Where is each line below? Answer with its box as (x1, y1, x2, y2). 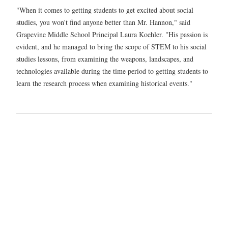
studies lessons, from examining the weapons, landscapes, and (16, 54, 193, 64)
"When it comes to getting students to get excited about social (16, 5, 193, 15)
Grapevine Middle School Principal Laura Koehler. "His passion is (16, 30, 208, 40)
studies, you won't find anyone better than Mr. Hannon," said (16, 17, 190, 27)
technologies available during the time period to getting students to (16, 66, 208, 76)
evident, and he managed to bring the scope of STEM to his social (16, 42, 207, 52)
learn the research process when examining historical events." (16, 78, 192, 89)
